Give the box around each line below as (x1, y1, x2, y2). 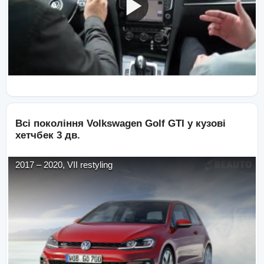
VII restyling (67, 160, 113, 170)
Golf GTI (145, 118, 184, 130)
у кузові (187, 118, 226, 130)
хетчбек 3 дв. (15, 130, 80, 141)
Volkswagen (87, 118, 142, 130)
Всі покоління (15, 118, 84, 130)
